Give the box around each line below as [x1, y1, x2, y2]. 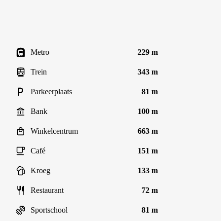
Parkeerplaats [31, 87, 72, 96]
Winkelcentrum [31, 127, 78, 135]
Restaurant [31, 186, 64, 194]
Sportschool [31, 206, 68, 214]
